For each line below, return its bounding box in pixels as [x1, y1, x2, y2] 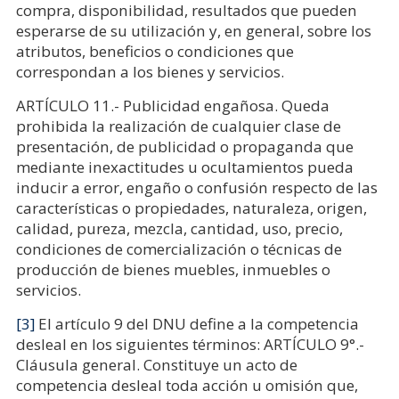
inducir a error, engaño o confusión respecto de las [15, 177, 378, 198]
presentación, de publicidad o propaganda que [15, 136, 354, 157]
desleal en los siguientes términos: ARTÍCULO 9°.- [15, 334, 364, 354]
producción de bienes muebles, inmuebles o [15, 259, 330, 280]
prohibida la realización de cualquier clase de [15, 116, 341, 136]
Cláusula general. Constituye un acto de [15, 354, 297, 375]
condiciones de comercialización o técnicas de [15, 239, 342, 259]
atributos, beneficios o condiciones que [15, 41, 294, 61]
